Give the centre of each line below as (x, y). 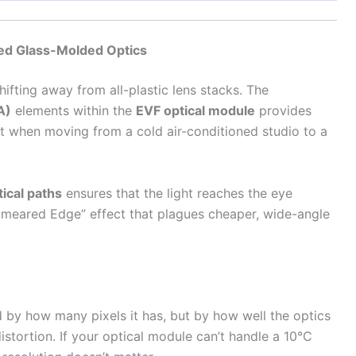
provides (283, 111)
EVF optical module (195, 111)
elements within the (74, 111)
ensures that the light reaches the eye (177, 193)
